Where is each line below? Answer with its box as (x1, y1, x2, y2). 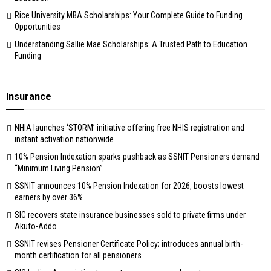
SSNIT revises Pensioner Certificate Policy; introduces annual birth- (15, 238, 243, 249)
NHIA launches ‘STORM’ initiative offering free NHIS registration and (15, 122, 244, 132)
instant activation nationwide (15, 134, 114, 144)
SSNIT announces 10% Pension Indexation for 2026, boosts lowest (15, 180, 244, 191)
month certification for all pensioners (15, 250, 142, 260)
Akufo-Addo (15, 221, 57, 231)
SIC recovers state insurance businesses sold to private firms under (15, 209, 246, 220)
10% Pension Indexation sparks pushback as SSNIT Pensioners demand (15, 151, 260, 162)
